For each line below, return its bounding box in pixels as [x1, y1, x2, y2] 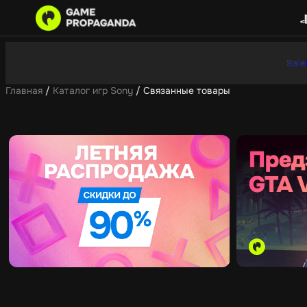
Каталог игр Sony [53, 84, 133, 97]
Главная [5, 84, 42, 97]
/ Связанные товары [133, 84, 230, 97]
